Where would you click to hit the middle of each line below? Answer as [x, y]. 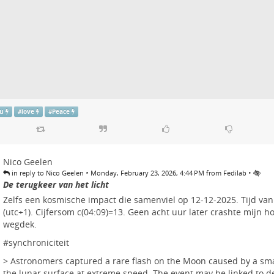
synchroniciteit [39, 242]
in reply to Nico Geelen [46, 172]
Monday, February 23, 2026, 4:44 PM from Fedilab [168, 172]
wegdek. [20, 224]
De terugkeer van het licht [56, 184]
